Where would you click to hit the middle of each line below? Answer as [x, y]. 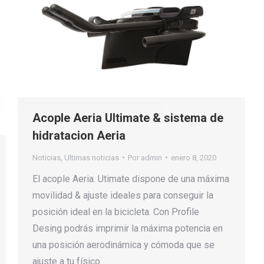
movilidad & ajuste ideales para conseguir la [123, 195]
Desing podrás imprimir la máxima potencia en [128, 228]
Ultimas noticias [92, 157]
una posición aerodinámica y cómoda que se [123, 245]
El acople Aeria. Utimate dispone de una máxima [131, 179]
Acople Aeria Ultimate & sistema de [128, 118]
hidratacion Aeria [79, 135]
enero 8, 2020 [194, 157]
